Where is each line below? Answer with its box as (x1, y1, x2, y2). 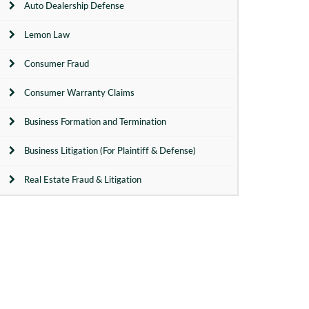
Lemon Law (24, 29, 70, 40)
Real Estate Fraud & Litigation (24, 174, 141, 185)
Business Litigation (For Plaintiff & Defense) (24, 145, 196, 156)
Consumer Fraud (24, 58, 89, 69)
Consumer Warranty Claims (24, 87, 134, 98)
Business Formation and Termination (24, 116, 166, 127)
